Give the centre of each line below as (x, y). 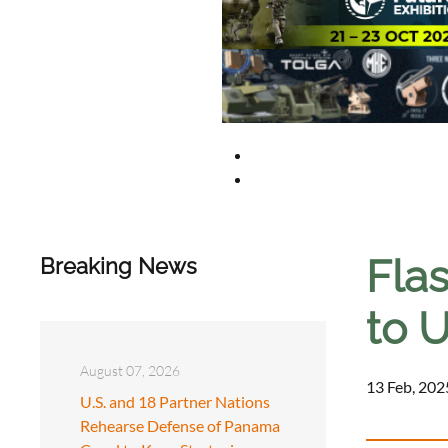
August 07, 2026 (130, 370)
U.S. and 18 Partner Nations (175, 401)
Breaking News (118, 265)
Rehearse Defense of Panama (180, 425)
